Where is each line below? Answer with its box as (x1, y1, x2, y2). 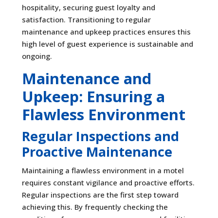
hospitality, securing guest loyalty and (21, 2, 155, 12)
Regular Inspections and (21, 127, 179, 145)
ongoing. (21, 51, 52, 61)
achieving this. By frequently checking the (21, 201, 168, 212)
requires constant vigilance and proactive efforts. (21, 177, 195, 187)
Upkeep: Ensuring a (21, 86, 165, 107)
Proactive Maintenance (21, 142, 172, 161)
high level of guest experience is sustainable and (21, 38, 193, 49)
